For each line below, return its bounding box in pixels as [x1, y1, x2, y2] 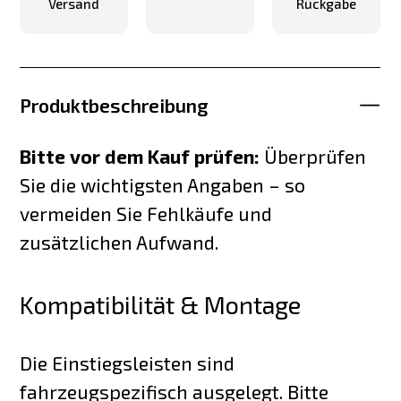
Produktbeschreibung [20, 94, 209, 116]
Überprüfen [260, 144, 367, 167]
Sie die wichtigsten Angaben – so [20, 173, 306, 196]
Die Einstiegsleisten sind [20, 351, 235, 374]
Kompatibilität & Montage [20, 290, 302, 320]
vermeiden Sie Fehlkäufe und [20, 201, 273, 225]
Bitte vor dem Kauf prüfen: [20, 144, 260, 167]
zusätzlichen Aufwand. [20, 230, 219, 253]
